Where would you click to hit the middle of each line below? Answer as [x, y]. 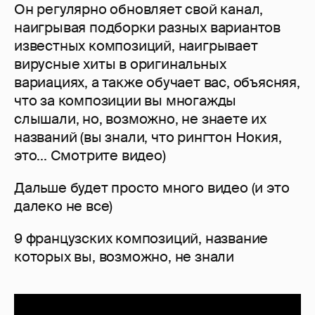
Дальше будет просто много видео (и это [152, 188]
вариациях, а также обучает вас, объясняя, [157, 83]
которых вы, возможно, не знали [124, 257]
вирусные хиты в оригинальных [120, 64]
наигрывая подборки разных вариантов [147, 28]
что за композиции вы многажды [126, 101]
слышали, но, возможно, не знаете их [140, 119]
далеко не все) [64, 206]
